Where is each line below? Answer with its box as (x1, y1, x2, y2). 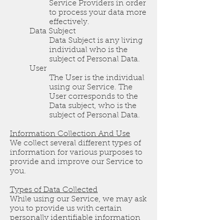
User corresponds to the (49, 93, 138, 101)
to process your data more (49, 9, 146, 17)
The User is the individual (49, 74, 144, 82)
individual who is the (49, 46, 128, 55)
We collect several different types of (10, 139, 141, 148)
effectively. (49, 18, 89, 27)
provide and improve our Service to (10, 158, 143, 166)
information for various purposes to (10, 149, 142, 157)
